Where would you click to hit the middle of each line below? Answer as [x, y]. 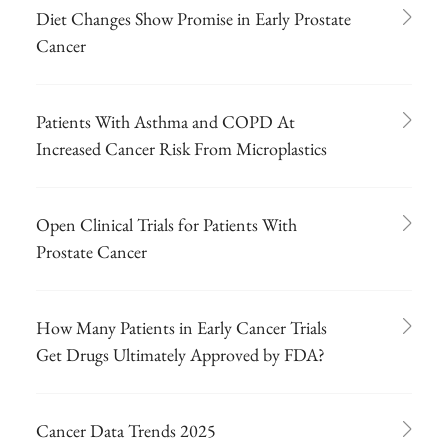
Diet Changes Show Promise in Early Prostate [193, 18]
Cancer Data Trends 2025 [126, 430]
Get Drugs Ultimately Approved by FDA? [180, 354]
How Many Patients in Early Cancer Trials [181, 327]
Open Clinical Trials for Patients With [166, 224]
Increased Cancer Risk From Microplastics [181, 148]
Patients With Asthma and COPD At [165, 121]
